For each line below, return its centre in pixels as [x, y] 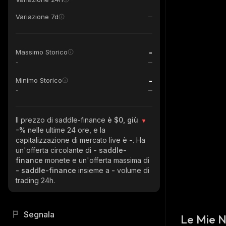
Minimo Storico [39, 80]
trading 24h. [35, 180]
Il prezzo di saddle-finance [62, 120]
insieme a [95, 170]
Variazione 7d [37, 17]
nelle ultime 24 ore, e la [67, 130]
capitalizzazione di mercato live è [72, 140]
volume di [133, 170]
